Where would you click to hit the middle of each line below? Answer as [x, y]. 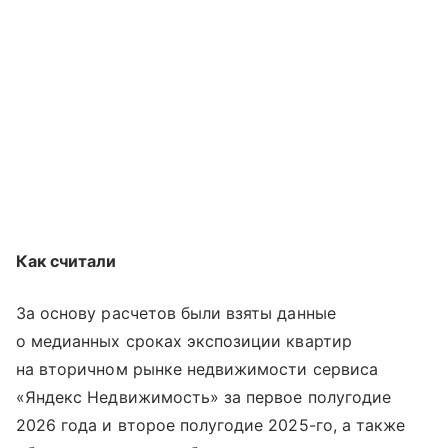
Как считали [66, 261]
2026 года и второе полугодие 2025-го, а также [211, 425]
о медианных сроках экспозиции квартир [184, 341]
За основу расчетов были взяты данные [176, 313]
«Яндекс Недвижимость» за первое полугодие [203, 397]
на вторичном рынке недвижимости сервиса [197, 369]
